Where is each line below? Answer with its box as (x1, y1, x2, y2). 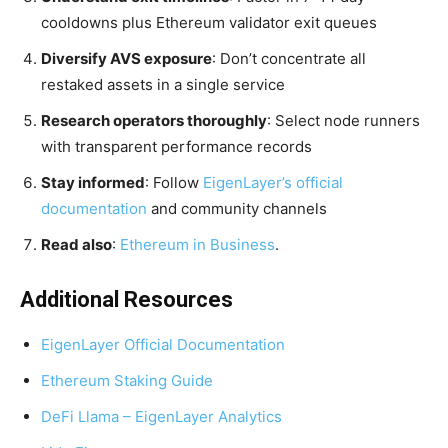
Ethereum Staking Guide (41, 371, 213, 390)
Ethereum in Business (120, 235, 275, 254)
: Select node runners (267, 111, 420, 130)
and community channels (147, 199, 327, 218)
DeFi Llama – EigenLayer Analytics (41, 407, 282, 426)
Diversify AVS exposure (41, 49, 212, 68)
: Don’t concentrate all (212, 49, 366, 68)
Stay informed (41, 173, 145, 192)
